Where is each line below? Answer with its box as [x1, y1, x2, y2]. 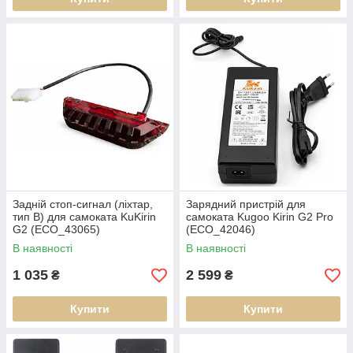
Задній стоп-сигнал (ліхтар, [13, 198, 153, 210]
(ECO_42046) [186, 223, 255, 236]
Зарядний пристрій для [186, 198, 306, 210]
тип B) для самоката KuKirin [13, 210, 156, 223]
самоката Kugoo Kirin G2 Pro [186, 210, 333, 223]
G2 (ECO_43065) [13, 223, 100, 236]
